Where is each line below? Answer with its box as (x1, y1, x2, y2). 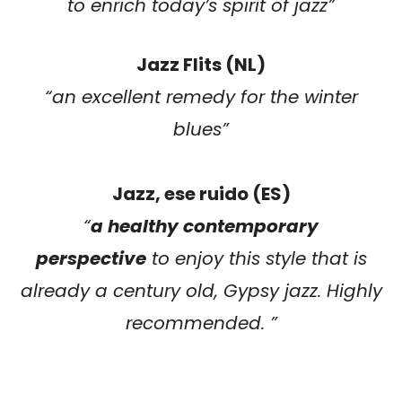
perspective (35, 245, 146, 271)
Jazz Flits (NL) (136, 51, 266, 77)
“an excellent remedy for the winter (44, 83, 358, 109)
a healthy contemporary (91, 213, 319, 239)
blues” (173, 116, 229, 142)
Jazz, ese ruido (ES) (111, 180, 291, 206)
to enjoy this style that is (145, 245, 367, 271)
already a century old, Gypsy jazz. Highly (20, 277, 382, 303)
